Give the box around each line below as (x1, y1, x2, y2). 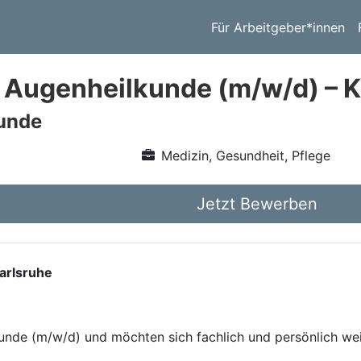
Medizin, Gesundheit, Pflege (160, 147, 330, 164)
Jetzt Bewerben (197, 194, 317, 214)
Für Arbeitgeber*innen (211, 19, 345, 35)
